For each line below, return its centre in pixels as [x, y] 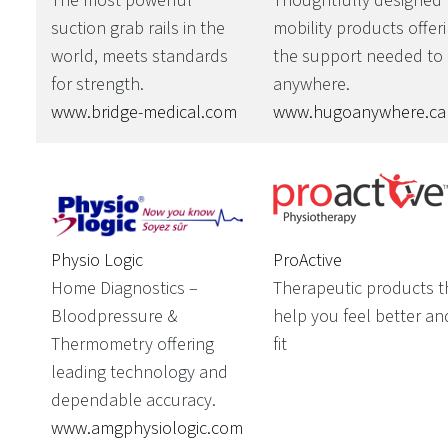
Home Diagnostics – [124, 288]
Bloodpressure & [114, 316]
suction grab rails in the [137, 28]
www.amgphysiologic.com [146, 428]
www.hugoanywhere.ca [359, 113]
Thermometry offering [132, 344]
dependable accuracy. [133, 400]
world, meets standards [139, 56]
